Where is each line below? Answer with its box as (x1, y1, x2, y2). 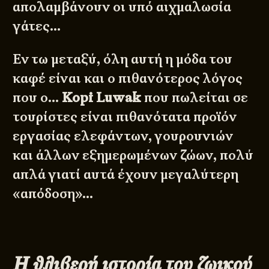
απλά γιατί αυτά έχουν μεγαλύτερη (13, 165, 239, 183)
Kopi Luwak (62, 88, 142, 106)
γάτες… (13, 17, 61, 35)
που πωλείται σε (141, 88, 249, 106)
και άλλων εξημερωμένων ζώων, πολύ (13, 146, 254, 164)
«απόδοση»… (13, 184, 94, 202)
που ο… (13, 88, 62, 106)
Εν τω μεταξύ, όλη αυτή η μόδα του (13, 50, 233, 68)
